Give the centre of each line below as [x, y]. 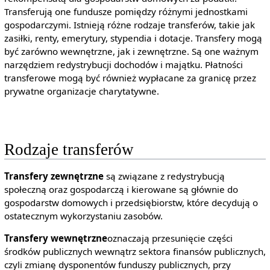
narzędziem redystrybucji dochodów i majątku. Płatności [123, 64]
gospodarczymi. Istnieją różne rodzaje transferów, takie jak [129, 24]
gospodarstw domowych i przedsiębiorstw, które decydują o [131, 202]
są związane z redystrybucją [164, 176]
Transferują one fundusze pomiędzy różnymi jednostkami [126, 11]
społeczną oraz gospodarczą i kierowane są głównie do [121, 189]
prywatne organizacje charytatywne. [81, 91]
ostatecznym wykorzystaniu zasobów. [83, 215]
